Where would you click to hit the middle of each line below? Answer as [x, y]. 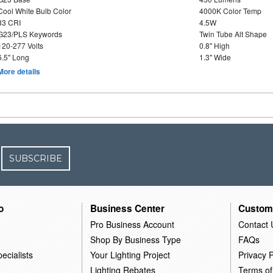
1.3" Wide [215, 57]
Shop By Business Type [136, 239]
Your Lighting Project [130, 254]
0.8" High [214, 45]
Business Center [128, 208]
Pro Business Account [133, 224]
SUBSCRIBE [36, 158]
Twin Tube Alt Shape [233, 34]
